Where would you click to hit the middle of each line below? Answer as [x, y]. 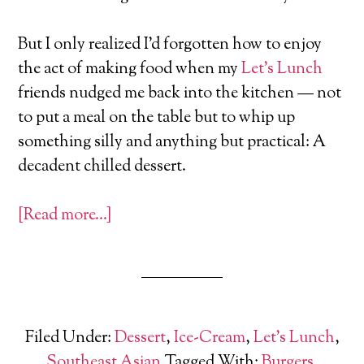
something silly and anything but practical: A [172, 143]
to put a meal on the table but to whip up [157, 118]
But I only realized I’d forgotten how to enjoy [170, 45]
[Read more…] [65, 216]
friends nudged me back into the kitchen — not [180, 94]
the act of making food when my [130, 69]
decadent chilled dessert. [102, 167]
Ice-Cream [209, 338]
